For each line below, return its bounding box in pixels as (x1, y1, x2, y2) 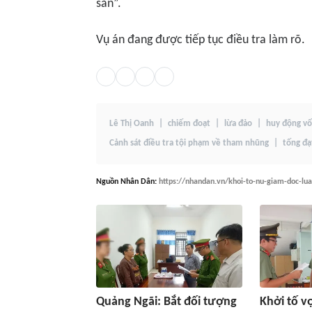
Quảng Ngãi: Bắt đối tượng (96, 295, 237, 309)
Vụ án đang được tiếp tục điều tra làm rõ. (96, 33, 305, 47)
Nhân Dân (120, 178, 155, 186)
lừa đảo (224, 119, 252, 128)
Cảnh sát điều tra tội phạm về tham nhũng (109, 139, 269, 148)
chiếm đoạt (168, 119, 210, 128)
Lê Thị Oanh (109, 119, 154, 128)
